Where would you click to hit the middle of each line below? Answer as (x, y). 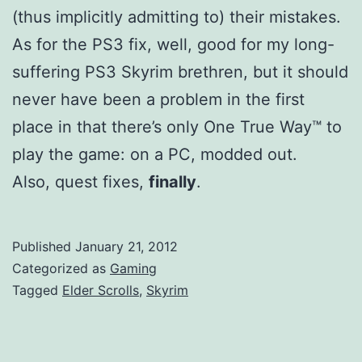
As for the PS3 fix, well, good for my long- (173, 44)
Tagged (37, 290)
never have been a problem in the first (158, 99)
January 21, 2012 (126, 246)
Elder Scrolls (101, 290)
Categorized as (61, 268)
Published (44, 246)
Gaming (133, 268)
